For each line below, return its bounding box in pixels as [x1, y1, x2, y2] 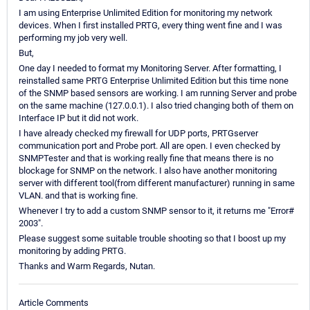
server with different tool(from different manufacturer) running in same [19, 178, 295, 189]
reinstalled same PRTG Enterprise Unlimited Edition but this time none [19, 75, 289, 86]
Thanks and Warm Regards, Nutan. [19, 261, 155, 272]
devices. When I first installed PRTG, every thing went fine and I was [19, 20, 282, 31]
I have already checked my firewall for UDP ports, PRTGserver [19, 128, 258, 139]
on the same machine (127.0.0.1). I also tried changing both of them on [19, 100, 293, 111]
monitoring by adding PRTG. [19, 246, 126, 257]
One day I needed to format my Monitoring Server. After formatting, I [19, 63, 282, 74]
